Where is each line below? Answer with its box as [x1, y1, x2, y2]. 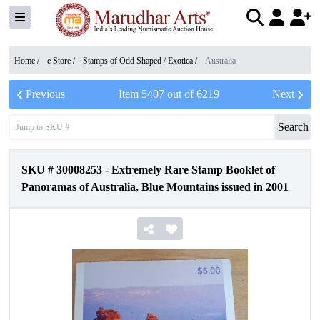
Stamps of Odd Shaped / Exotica [83, 56, 193, 66]
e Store [47, 56, 71, 66]
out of [164, 88, 196, 100]
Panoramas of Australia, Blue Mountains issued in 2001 [21, 181, 289, 193]
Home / [14, 56, 41, 66]
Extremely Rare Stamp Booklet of [111, 164, 275, 176]
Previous [26, 88, 65, 100]
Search [278, 121, 309, 133]
